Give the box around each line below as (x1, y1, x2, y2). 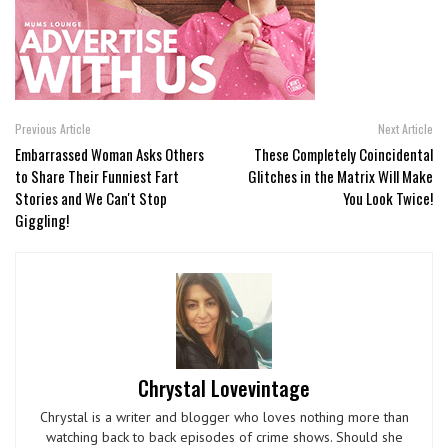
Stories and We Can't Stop (15, 187, 167, 210)
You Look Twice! (343, 187, 433, 210)
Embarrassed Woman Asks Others (15, 143, 204, 166)
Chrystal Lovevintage (138, 373, 310, 404)
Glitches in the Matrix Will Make (248, 165, 433, 188)
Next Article (378, 120, 433, 138)
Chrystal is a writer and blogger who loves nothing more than (39, 408, 409, 427)
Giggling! (15, 209, 69, 232)
